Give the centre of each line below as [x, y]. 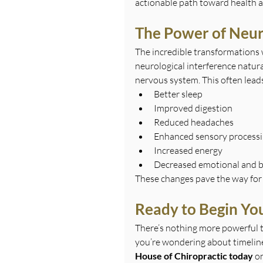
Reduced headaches [194, 122]
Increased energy [188, 150]
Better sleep [178, 94]
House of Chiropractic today [194, 255]
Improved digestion [193, 108]
